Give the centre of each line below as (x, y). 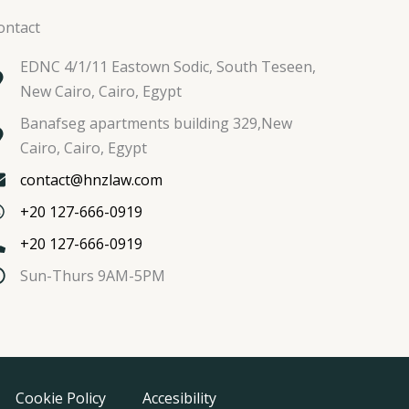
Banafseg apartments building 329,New (156, 123)
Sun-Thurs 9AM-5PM (92, 275)
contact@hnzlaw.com (91, 179)
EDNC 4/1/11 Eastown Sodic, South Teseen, (168, 66)
